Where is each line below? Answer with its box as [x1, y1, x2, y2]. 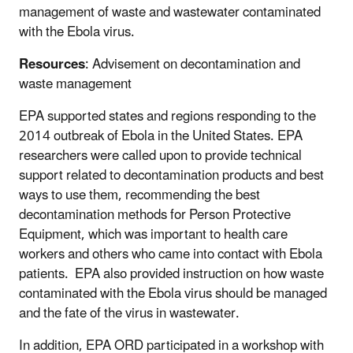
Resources [19, 50, 85, 79]
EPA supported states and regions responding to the [19, 102, 316, 131]
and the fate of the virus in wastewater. [19, 299, 240, 328]
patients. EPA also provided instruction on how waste [19, 259, 324, 288]
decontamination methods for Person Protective [19, 200, 291, 229]
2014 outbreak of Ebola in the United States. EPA [19, 121, 303, 150]
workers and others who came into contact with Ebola [19, 240, 322, 269]
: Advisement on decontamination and [85, 50, 300, 79]
